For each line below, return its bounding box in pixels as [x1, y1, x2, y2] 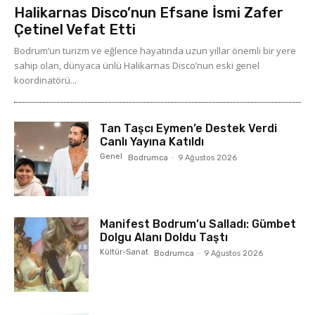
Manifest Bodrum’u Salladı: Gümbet [100, 217, 297, 231]
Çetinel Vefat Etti [14, 21, 136, 39]
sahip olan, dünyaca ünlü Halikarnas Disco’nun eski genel [14, 59, 259, 72]
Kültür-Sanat [100, 247, 149, 257]
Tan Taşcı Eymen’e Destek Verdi [100, 122, 278, 136]
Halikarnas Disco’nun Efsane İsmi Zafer [14, 4, 283, 22]
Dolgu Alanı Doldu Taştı [100, 231, 229, 245]
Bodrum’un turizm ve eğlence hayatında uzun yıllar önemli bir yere [14, 44, 296, 58]
